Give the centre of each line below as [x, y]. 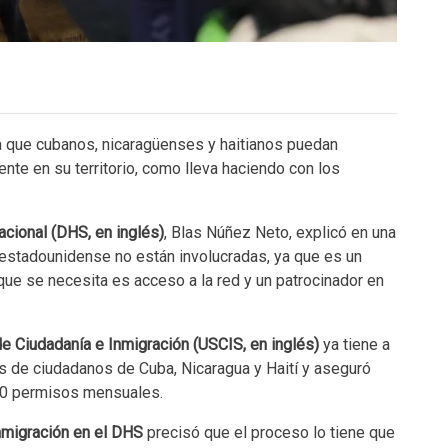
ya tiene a [354, 345]
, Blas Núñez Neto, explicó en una [280, 233]
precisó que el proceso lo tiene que [269, 433]
